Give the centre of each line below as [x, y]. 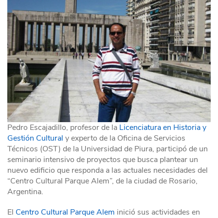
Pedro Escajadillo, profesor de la [63, 128]
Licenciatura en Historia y [163, 128]
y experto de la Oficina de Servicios [125, 138]
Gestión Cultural [36, 138]
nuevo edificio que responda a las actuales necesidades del [108, 171]
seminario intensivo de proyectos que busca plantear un [103, 160]
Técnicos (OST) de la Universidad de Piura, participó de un [108, 149]
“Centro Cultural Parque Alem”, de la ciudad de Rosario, [102, 181]
